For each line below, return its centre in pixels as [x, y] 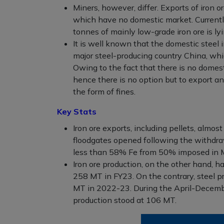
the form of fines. [104, 92]
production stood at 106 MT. [125, 200]
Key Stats [77, 112]
